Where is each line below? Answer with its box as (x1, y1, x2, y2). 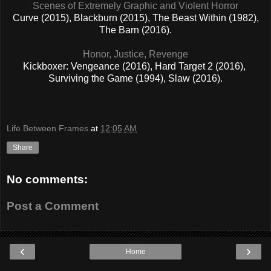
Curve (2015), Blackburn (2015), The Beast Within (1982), (12, 12, 259, 23)
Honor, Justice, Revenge (83, 48, 188, 59)
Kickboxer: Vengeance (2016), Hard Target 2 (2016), (23, 60, 248, 71)
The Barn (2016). (99, 24, 172, 35)
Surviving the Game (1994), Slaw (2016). (48, 73, 223, 83)
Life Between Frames (7, 123, 88, 134)
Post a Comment (7, 199, 99, 212)
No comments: (7, 173, 88, 186)
